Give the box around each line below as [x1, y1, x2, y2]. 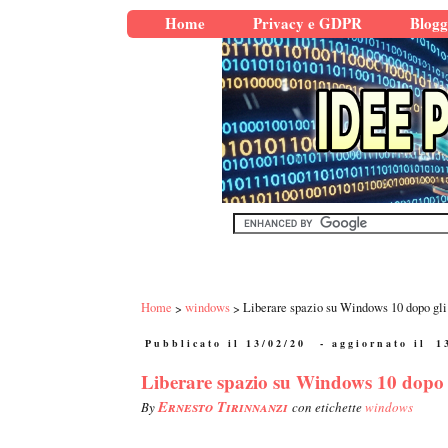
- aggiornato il [314, 336, 432, 351]
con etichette [292, 398, 365, 417]
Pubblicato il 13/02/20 [145, 336, 306, 351]
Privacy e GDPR [253, 12, 362, 34]
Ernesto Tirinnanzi [158, 396, 292, 418]
